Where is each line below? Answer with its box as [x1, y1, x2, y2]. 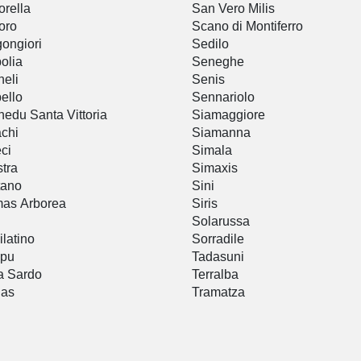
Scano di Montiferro [192, 19, 303, 34]
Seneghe [192, 55, 244, 69]
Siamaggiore [192, 108, 265, 122]
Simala [192, 143, 232, 158]
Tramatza [192, 285, 245, 300]
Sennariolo [192, 90, 255, 105]
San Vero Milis [192, 2, 275, 16]
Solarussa [192, 214, 250, 229]
